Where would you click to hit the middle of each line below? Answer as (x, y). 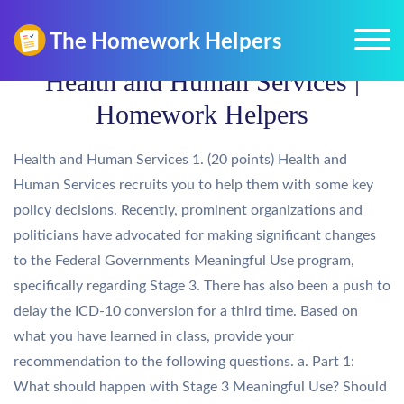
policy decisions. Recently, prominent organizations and (188, 210)
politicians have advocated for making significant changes (195, 235)
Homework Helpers (202, 114)
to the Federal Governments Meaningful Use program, (184, 261)
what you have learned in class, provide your (154, 336)
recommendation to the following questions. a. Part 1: (184, 362)
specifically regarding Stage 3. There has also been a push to (202, 286)
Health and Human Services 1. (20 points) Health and (180, 160)
